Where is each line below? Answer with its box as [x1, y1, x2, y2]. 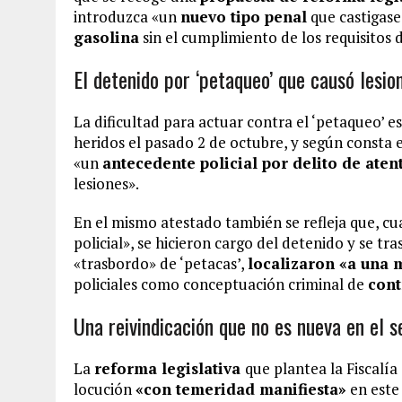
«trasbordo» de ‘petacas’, [74, 253, 248, 274]
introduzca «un [74, 6, 180, 27]
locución [74, 379, 135, 399]
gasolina [74, 27, 139, 48]
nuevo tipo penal [180, 6, 307, 27]
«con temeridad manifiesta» [135, 379, 346, 399]
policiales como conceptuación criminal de [74, 274, 368, 294]
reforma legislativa [94, 358, 245, 379]
